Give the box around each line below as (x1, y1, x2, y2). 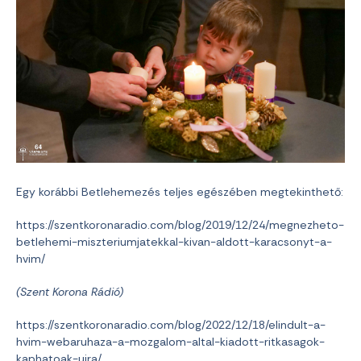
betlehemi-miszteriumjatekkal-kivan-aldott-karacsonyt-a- (16, 234, 332, 250)
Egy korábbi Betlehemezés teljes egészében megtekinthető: (16, 185, 343, 200)
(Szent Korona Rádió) (16, 284, 127, 300)
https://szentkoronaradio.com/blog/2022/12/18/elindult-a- (16, 317, 326, 333)
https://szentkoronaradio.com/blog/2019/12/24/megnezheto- (16, 218, 344, 233)
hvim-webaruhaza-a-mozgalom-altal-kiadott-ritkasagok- (16, 334, 325, 350)
